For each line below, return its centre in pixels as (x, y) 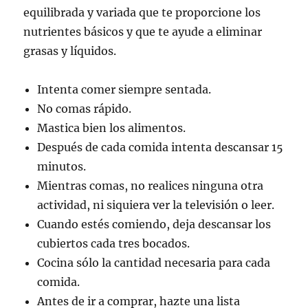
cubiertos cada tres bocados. (114, 243)
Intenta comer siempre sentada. (124, 89)
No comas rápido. (85, 108)
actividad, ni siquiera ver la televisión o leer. (156, 205)
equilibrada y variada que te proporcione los (142, 12)
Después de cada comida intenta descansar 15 (161, 147)
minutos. (62, 166)
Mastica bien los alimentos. (112, 128)
